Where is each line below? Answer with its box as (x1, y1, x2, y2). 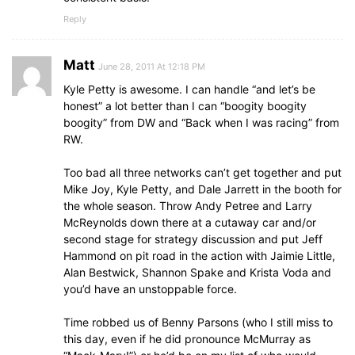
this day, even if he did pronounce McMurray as (63, 332, 311, 346)
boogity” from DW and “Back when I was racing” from (63, 116, 339, 130)
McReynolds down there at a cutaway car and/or (63, 216, 316, 230)
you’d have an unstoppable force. (63, 282, 237, 296)
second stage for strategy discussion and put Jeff (63, 232, 323, 246)
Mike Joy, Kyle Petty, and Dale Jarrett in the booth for (63, 182, 342, 197)
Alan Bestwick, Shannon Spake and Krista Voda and (63, 265, 331, 280)
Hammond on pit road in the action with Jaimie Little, (63, 249, 335, 263)
